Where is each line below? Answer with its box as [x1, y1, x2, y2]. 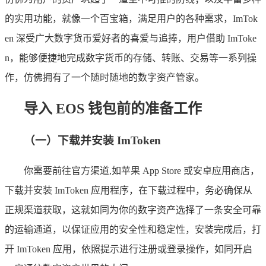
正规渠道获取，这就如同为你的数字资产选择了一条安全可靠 [5, 205, 261, 216]
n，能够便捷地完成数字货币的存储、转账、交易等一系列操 [5, 52, 256, 63]
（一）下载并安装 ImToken [24, 134, 161, 147]
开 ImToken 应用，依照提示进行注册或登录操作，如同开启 [5, 244, 252, 255]
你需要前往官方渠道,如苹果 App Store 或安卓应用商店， [24, 166, 259, 176]
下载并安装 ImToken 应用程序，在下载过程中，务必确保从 [5, 185, 252, 196]
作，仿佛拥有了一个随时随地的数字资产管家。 [5, 72, 204, 83]
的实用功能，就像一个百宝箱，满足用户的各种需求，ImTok [5, 13, 258, 24]
